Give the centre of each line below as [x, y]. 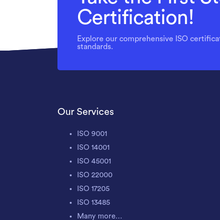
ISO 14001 [93, 148]
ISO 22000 [95, 175]
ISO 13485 [94, 203]
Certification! [136, 18]
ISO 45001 [94, 161]
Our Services [86, 112]
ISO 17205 [93, 189]
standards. [95, 47]
